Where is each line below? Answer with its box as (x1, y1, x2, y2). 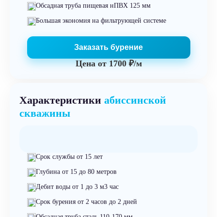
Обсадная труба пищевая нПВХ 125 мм (35, 2, 151, 9)
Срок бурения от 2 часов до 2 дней (35, 198, 137, 205)
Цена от (75, 59, 109, 68)
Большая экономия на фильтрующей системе (35, 17, 166, 24)
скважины (19, 107, 70, 119)
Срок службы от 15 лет (35, 153, 103, 160)
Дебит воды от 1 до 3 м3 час (35, 183, 119, 190)
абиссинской (104, 94, 166, 106)
